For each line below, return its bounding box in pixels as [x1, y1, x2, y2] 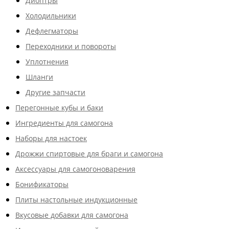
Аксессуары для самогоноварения [15, 164, 135, 174]
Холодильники [26, 11, 76, 20]
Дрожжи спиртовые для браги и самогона [15, 149, 163, 158]
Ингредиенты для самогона [15, 118, 113, 128]
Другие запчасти [26, 87, 85, 97]
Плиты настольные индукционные [15, 195, 138, 204]
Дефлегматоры [26, 26, 78, 36]
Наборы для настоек [15, 133, 87, 143]
